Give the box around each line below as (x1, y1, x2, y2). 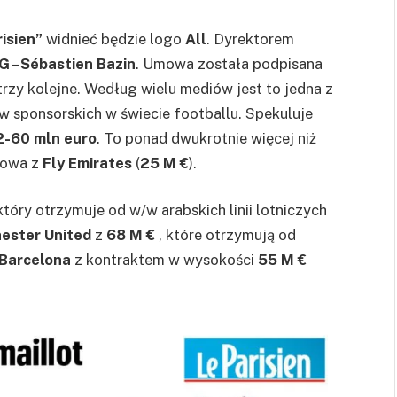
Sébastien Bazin (20, 54, 136, 73)
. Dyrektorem (206, 29, 294, 48)
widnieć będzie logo (43, 29, 182, 48)
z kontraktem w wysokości (71, 251, 258, 269)
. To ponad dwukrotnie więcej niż (97, 128, 316, 147)
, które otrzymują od (155, 226, 296, 245)
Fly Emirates (43, 153, 132, 172)
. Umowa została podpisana (136, 54, 323, 73)
